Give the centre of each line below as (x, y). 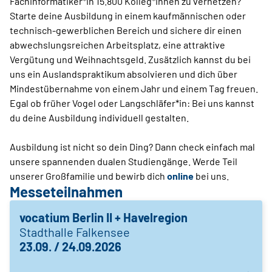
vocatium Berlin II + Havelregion (104, 217)
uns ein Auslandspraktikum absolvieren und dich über (124, 73)
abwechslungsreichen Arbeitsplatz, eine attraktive (117, 44)
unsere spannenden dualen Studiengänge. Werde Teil (124, 161)
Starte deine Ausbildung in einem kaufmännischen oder (128, 15)
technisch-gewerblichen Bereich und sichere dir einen (126, 30)
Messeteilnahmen (66, 191)
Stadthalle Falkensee (75, 232)
